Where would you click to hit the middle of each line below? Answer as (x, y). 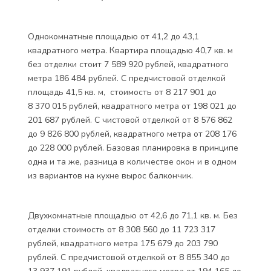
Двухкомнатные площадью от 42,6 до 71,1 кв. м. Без (133, 216)
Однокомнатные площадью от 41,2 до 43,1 (113, 37)
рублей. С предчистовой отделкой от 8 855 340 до (129, 257)
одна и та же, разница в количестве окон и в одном (132, 162)
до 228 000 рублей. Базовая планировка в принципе (133, 148)
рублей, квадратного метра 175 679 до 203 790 (123, 243)
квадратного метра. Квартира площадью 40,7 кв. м (130, 51)
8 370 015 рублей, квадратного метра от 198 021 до (132, 106)
